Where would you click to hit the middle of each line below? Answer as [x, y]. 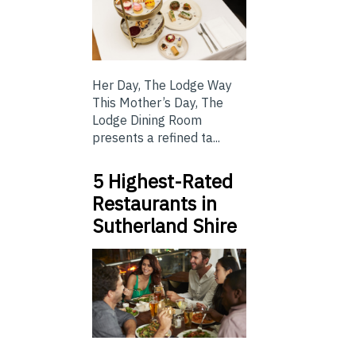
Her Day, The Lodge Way [162, 85]
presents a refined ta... [156, 137]
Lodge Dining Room [147, 120]
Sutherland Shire [164, 225]
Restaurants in [155, 203]
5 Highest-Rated [163, 181]
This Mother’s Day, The [158, 102]
